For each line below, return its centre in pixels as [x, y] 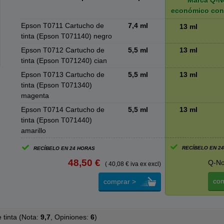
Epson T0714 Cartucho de [62, 109]
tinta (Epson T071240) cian [64, 60]
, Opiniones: [70, 217]
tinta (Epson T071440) [56, 120]
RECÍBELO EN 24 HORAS [64, 148]
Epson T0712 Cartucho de [62, 50]
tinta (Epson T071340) [56, 85]
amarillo [33, 130]
